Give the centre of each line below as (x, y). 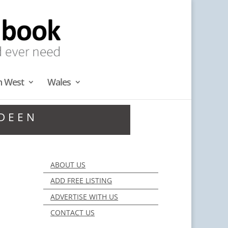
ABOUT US (68, 165)
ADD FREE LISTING (81, 181)
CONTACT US (73, 213)
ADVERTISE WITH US (84, 196)
